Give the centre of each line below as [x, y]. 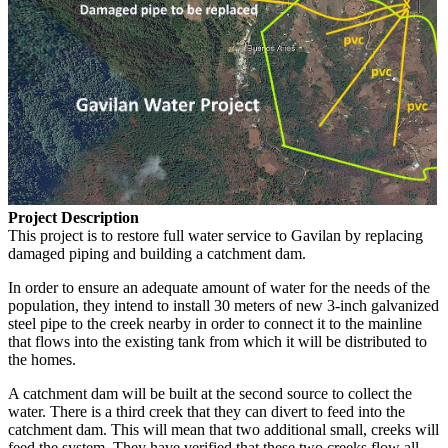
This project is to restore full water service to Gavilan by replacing [215, 235]
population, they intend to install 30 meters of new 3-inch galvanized [223, 305]
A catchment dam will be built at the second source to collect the [210, 393]
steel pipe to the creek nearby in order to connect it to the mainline [215, 323]
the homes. [42, 359]
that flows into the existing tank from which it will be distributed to [217, 341]
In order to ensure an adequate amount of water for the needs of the [219, 287]
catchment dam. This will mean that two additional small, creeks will [223, 429]
